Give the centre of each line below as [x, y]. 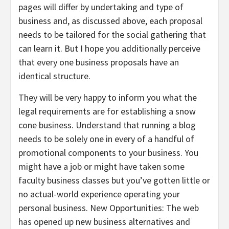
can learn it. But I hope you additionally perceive [109, 48]
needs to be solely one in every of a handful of [106, 139]
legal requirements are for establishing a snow [107, 111]
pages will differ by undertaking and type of [101, 7]
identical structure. [54, 76]
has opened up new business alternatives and [104, 222]
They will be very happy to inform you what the [108, 97]
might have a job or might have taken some [101, 166]
